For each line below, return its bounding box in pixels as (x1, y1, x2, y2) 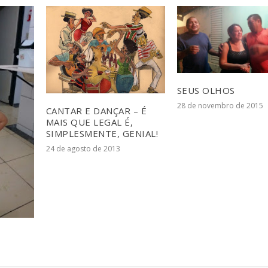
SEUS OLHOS (176, 84, 235, 97)
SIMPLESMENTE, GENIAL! (45, 127, 159, 140)
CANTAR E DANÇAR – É (45, 105, 147, 117)
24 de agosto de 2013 (45, 144, 120, 154)
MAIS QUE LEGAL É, (45, 116, 133, 129)
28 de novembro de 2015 (176, 100, 263, 111)
